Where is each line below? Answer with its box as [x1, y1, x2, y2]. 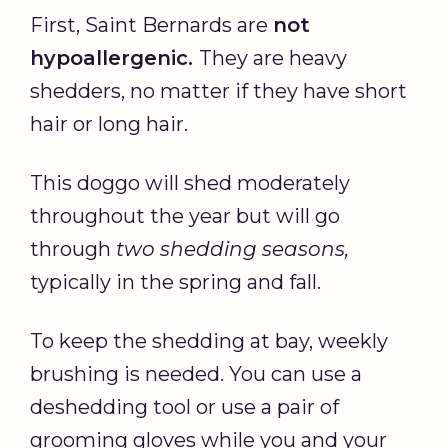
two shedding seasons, [116, 237, 349, 262]
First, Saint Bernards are [30, 13, 273, 38]
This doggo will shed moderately [30, 171, 350, 196]
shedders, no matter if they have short [30, 79, 407, 104]
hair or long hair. [30, 112, 188, 137]
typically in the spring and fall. [30, 270, 321, 295]
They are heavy [199, 46, 347, 71]
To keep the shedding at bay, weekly [30, 329, 388, 354]
